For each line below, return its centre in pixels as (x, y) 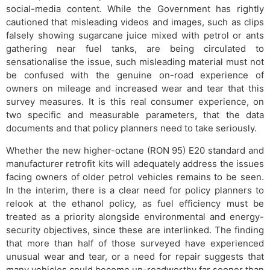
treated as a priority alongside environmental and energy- (135, 216)
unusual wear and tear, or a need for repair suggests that (135, 256)
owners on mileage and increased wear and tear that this (135, 88)
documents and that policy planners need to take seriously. (131, 128)
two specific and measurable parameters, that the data (135, 115)
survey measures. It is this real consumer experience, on (135, 101)
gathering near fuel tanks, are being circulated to (135, 48)
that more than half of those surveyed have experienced (135, 243)
